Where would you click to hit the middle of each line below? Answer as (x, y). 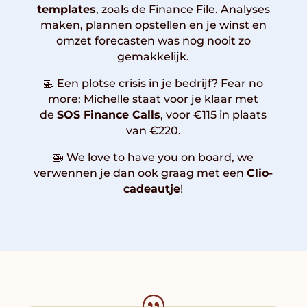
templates (66, 9)
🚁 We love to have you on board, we (153, 157)
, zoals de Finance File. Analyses (183, 9)
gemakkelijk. (153, 56)
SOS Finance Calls (109, 114)
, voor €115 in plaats (214, 114)
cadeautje (152, 188)
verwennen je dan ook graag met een (140, 173)
